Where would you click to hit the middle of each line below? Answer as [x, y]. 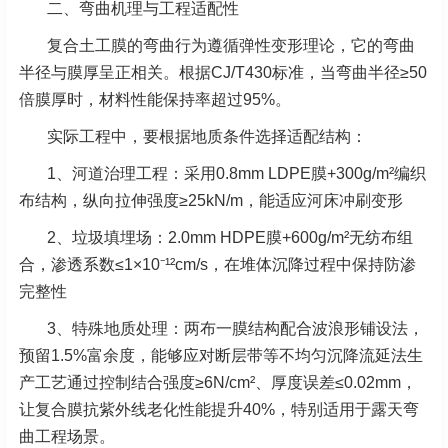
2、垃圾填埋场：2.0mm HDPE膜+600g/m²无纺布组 [230, 237]
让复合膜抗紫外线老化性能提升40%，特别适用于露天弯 [219, 409]
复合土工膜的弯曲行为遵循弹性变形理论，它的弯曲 [231, 45]
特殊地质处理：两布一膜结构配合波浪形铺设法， [248, 328]
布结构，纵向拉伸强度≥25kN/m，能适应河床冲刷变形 [211, 200]
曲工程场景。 [67, 436]
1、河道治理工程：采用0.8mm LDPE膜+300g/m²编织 [236, 173]
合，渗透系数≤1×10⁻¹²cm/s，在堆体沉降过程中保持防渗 [217, 264]
